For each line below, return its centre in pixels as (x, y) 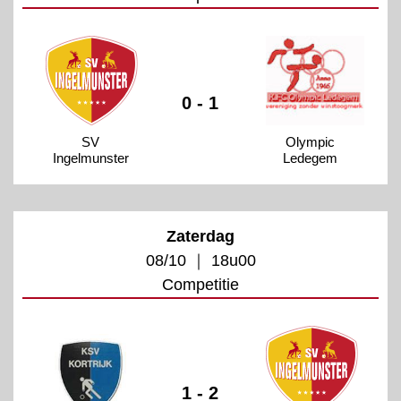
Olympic (311, 141)
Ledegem (311, 158)
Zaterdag (200, 236)
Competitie (200, 284)
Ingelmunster (90, 158)
